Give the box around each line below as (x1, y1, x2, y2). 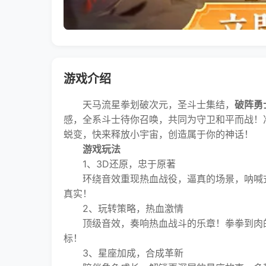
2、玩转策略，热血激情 (64, 202, 183, 214)
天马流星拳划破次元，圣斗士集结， (64, 99, 235, 110)
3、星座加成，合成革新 (64, 247, 183, 259)
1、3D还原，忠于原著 (64, 158, 176, 170)
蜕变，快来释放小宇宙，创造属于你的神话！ (64, 128, 254, 140)
